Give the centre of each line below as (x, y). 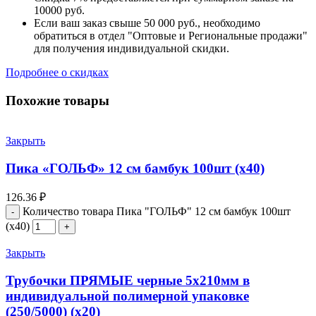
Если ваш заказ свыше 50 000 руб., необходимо (147, 23)
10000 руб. (59, 11)
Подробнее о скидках (57, 73)
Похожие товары (57, 101)
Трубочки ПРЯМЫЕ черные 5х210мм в (128, 280)
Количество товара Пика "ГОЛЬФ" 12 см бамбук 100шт (157, 212)
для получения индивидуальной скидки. (132, 49)
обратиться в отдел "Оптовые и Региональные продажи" (171, 36)
